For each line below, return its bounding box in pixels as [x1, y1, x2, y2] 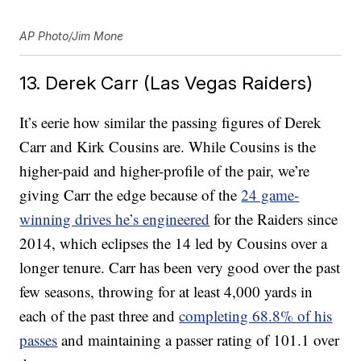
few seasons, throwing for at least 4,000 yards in [19, 281, 313, 302]
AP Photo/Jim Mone [19, 29, 124, 44]
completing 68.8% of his [179, 305, 333, 326]
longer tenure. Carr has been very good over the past [19, 257, 341, 278]
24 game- [241, 185, 300, 205]
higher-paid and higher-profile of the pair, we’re [19, 160, 310, 181]
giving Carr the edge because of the [19, 185, 242, 205]
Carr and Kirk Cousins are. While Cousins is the [19, 136, 317, 157]
